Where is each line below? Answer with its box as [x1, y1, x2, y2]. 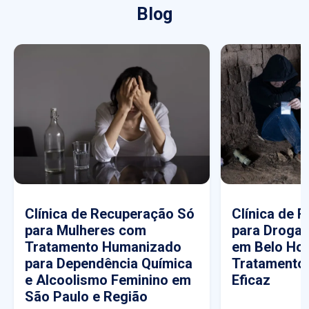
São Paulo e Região [25, 288, 148, 305]
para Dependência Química [25, 255, 192, 272]
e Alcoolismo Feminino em [25, 271, 191, 288]
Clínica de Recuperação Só [25, 205, 195, 222]
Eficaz [232, 271, 270, 288]
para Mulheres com [25, 221, 146, 239]
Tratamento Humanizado [25, 238, 181, 255]
